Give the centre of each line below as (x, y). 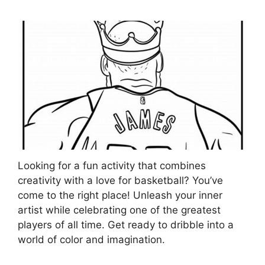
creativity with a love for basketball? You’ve (120, 181)
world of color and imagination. (91, 240)
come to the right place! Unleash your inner (120, 195)
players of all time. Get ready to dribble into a (126, 225)
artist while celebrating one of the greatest (119, 210)
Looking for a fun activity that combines (112, 166)
